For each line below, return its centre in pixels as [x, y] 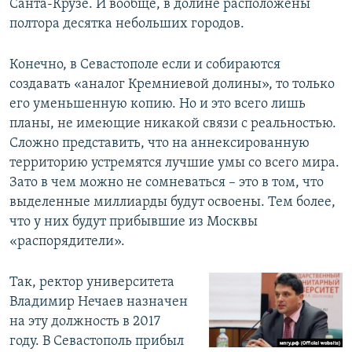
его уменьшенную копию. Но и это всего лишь [158, 104]
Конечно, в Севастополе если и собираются [145, 64]
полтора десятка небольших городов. [127, 24]
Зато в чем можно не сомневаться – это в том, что [167, 182]
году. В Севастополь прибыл [97, 341]
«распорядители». [67, 241]
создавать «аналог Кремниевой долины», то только [172, 84]
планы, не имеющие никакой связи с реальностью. [173, 123]
